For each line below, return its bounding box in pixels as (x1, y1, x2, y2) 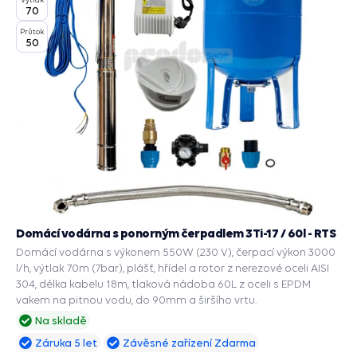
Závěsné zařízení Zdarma (123, 336, 256, 349)
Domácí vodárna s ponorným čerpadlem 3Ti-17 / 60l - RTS (16, 226, 335, 240)
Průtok (20, 26, 44, 36)
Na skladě (35, 314, 87, 327)
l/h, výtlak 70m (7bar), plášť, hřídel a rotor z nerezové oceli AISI (16, 261, 329, 274)
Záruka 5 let (35, 336, 97, 349)
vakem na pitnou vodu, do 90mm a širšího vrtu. (16, 293, 257, 306)
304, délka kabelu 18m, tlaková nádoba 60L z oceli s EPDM (16, 277, 311, 290)
